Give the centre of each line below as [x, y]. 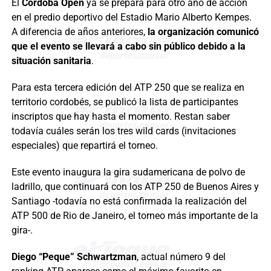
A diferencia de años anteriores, [79, 31]
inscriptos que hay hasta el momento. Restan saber [120, 116]
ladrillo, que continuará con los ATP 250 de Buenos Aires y [135, 186]
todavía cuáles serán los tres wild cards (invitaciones [123, 131]
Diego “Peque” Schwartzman [74, 256]
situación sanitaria [51, 60]
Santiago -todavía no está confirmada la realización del [129, 201]
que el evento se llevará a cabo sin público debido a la [128, 46]
